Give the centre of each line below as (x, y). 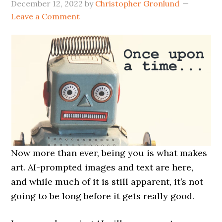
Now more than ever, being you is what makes (109, 153)
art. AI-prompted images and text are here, (102, 167)
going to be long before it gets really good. (103, 196)
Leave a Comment (46, 17)
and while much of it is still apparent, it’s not (107, 182)
